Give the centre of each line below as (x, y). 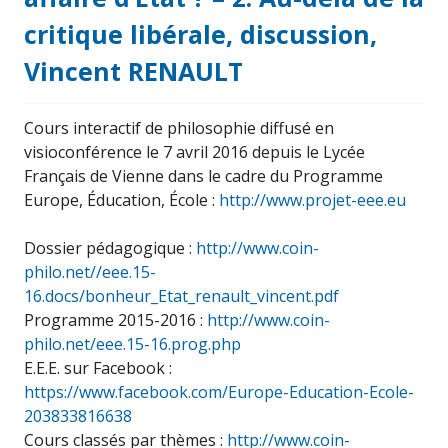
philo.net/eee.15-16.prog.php (132, 344)
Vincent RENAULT (133, 71)
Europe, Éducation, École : (121, 200)
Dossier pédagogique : (110, 248)
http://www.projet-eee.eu (312, 200)
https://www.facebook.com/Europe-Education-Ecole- (219, 392)
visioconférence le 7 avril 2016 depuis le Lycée (194, 152)
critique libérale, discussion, (200, 34)
